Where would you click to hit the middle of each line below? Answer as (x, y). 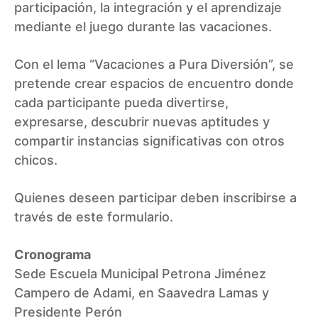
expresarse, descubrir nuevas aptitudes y (142, 122)
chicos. (36, 160)
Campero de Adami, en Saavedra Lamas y (142, 293)
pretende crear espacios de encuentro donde (154, 84)
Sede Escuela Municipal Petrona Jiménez (140, 274)
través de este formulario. (94, 217)
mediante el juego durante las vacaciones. (143, 27)
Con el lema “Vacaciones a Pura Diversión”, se (154, 65)
